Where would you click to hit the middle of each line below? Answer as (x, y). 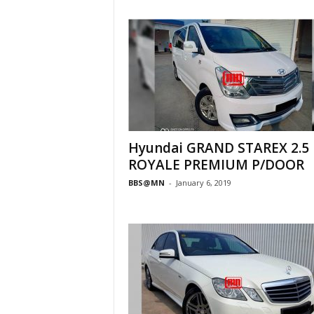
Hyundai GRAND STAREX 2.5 (218, 148)
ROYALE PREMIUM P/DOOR (216, 165)
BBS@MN (146, 183)
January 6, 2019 (203, 183)
